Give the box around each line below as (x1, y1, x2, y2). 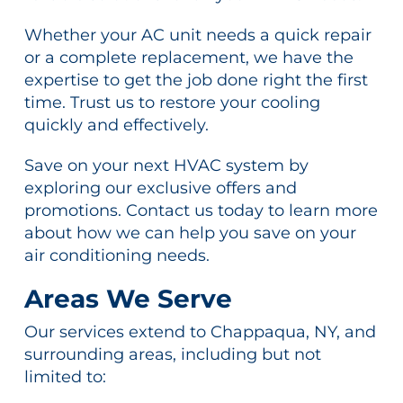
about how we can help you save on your (23, 223, 356, 244)
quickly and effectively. (23, 115, 209, 136)
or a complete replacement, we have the (23, 48, 354, 68)
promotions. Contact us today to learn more (23, 201, 378, 221)
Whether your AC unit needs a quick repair (23, 25, 372, 46)
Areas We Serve (23, 283, 232, 315)
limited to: (23, 367, 106, 388)
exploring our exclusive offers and (23, 178, 297, 199)
